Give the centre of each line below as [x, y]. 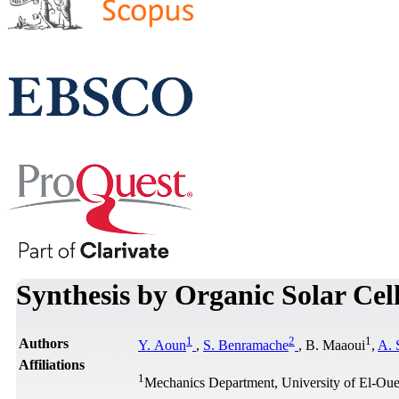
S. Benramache [246, 346]
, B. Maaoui [332, 346]
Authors [44, 343]
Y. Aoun [162, 346]
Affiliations [52, 364]
